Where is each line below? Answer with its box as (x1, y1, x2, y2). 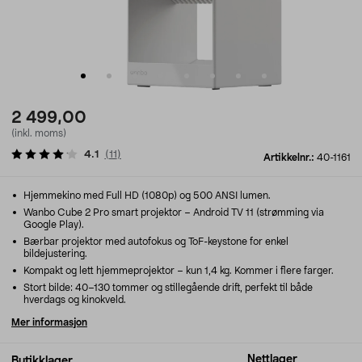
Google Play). (23, 220, 84, 229)
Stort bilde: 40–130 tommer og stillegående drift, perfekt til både (21, 283, 313, 293)
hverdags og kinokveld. (23, 295, 126, 305)
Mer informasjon (11, 318, 87, 327)
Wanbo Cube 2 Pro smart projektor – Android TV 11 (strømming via (21, 208, 324, 217)
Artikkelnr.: (263, 153, 317, 162)
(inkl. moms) (11, 128, 66, 138)
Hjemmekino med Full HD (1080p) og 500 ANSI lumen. (21, 191, 271, 200)
